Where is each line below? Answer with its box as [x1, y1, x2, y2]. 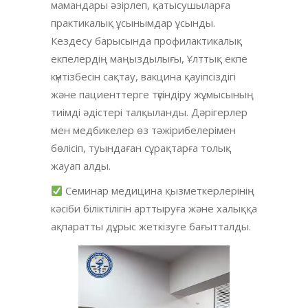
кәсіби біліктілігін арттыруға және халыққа [51, 201, 257, 216]
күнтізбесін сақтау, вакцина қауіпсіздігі [51, 69, 236, 84]
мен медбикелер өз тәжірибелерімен [51, 123, 236, 137]
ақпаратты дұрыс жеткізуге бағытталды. [51, 219, 251, 234]
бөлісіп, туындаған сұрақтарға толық [51, 141, 231, 155]
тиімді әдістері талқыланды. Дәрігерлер [51, 105, 247, 120]
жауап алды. [51, 159, 111, 173]
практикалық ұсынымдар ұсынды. [51, 16, 215, 30]
